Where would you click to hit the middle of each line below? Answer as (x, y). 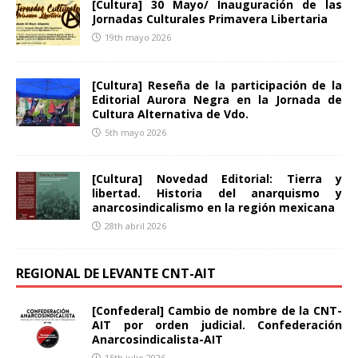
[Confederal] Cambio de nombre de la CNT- (217, 310)
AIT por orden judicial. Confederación (217, 324)
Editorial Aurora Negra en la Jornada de (217, 99)
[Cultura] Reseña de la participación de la (217, 85)
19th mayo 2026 (138, 37)
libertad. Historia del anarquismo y (217, 193)
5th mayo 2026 (135, 132)
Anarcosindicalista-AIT (157, 339)
